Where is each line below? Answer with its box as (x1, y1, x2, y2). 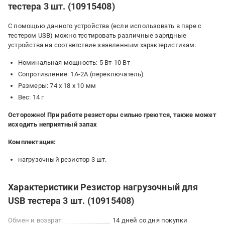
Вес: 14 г (18, 93, 44, 101)
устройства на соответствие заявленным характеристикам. (8, 41, 196, 49)
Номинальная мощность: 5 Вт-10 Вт (18, 59, 130, 66)
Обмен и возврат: (8, 216, 63, 224)
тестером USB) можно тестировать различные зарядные (8, 32, 186, 39)
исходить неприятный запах (8, 121, 97, 128)
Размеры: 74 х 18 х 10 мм (18, 82, 96, 89)
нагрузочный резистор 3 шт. (18, 156, 107, 163)
